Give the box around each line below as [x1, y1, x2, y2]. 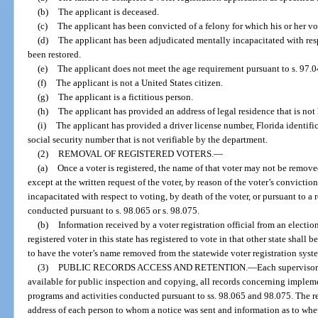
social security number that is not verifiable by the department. [28, 134, 268, 146]
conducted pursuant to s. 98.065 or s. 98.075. [28, 205, 200, 216]
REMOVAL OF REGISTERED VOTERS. [57, 148, 214, 160]
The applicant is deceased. [57, 6, 159, 18]
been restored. [28, 49, 82, 60]
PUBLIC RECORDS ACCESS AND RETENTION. [57, 262, 248, 273]
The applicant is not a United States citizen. [55, 77, 223, 89]
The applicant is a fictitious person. [57, 92, 193, 103]
